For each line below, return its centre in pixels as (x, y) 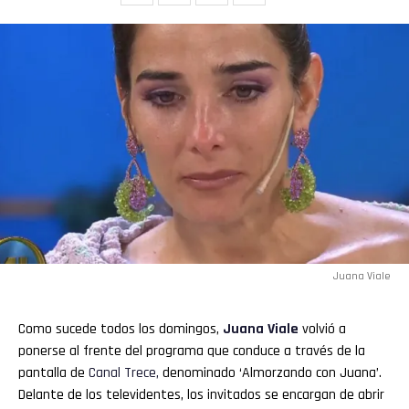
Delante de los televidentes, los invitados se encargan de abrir (201, 394)
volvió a (322, 329)
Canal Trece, (122, 372)
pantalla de (52, 372)
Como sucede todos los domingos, (121, 329)
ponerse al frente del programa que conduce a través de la (192, 351)
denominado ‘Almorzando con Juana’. (270, 372)
